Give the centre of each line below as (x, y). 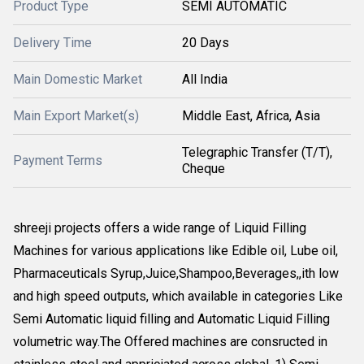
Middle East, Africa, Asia (251, 116)
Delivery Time (52, 43)
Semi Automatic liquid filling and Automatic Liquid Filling (171, 319)
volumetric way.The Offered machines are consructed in (170, 342)
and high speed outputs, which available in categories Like (178, 296)
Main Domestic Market (78, 79)
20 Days (206, 43)
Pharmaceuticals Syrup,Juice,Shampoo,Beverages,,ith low (176, 273)
